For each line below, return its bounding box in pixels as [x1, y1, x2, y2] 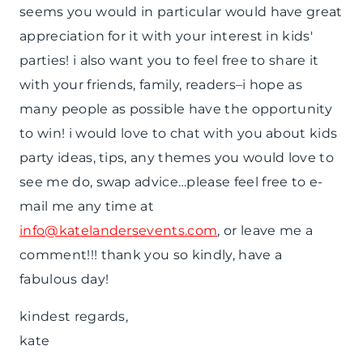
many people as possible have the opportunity [19, 100, 333, 117]
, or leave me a [217, 222, 314, 238]
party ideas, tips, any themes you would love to [19, 149, 335, 165]
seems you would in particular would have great [19, 3, 343, 19]
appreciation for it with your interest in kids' [19, 28, 314, 44]
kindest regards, [19, 308, 129, 324]
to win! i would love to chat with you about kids [19, 125, 338, 141]
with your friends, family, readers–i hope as [19, 76, 303, 92]
